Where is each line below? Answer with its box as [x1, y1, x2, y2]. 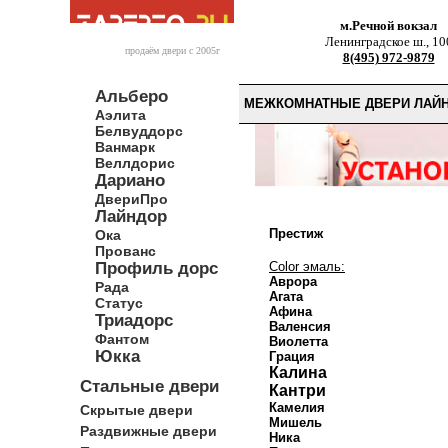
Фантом [95, 331, 149, 347]
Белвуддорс [95, 123, 183, 139]
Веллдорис [95, 155, 175, 171]
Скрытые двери [80, 402, 193, 418]
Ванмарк [95, 139, 155, 155]
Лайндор [95, 207, 167, 226]
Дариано [95, 171, 165, 190]
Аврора [269, 274, 317, 289]
